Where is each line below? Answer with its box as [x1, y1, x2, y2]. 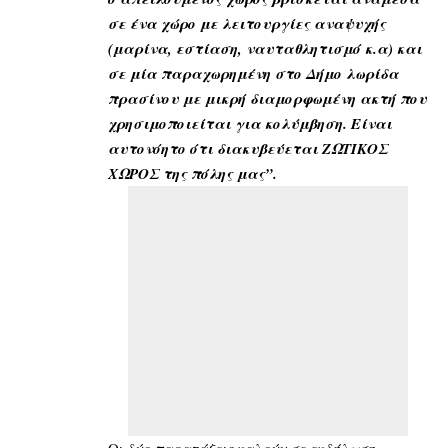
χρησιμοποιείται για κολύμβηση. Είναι [108, 112, 392, 134]
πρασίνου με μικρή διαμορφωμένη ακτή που [108, 87, 427, 109]
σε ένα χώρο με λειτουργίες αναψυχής [108, 12, 386, 34]
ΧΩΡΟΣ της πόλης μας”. [108, 162, 277, 184]
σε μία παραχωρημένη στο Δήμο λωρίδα [108, 62, 399, 84]
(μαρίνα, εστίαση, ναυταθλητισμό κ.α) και [108, 37, 422, 59]
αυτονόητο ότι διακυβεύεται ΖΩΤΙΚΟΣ [108, 137, 388, 159]
